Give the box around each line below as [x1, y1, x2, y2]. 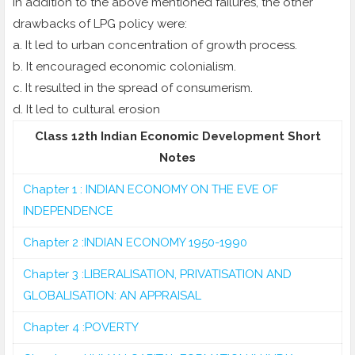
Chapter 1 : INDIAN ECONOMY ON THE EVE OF [23, 182, 278, 197]
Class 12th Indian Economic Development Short [34, 129, 321, 144]
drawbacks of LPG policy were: [13, 17, 187, 32]
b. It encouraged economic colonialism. [13, 59, 236, 74]
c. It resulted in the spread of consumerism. [13, 81, 253, 96]
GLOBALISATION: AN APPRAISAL [23, 288, 201, 303]
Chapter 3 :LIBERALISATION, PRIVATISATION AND [23, 267, 292, 282]
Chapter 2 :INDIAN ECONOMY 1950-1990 [23, 235, 247, 250]
